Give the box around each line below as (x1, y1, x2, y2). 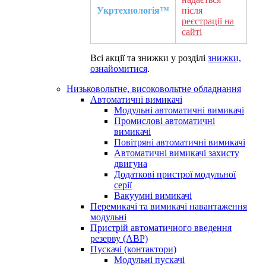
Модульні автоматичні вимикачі (114, 104, 244, 115)
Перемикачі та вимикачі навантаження (90, 201, 247, 211)
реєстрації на (182, 15, 234, 26)
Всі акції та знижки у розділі (90, 52, 208, 63)
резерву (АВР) (90, 233, 148, 243)
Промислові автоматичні (114, 115, 215, 126)
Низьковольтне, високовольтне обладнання (66, 83, 241, 94)
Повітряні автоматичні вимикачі (114, 137, 245, 147)
